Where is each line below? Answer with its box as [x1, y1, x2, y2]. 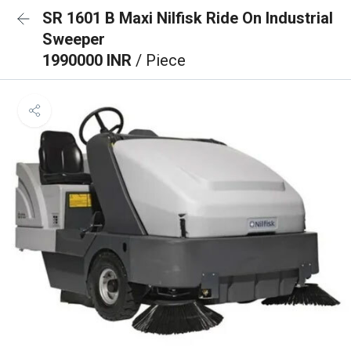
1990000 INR [42, 51, 136, 70]
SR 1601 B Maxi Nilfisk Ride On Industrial [42, 9, 333, 27]
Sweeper [42, 30, 105, 49]
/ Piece [136, 51, 186, 70]
